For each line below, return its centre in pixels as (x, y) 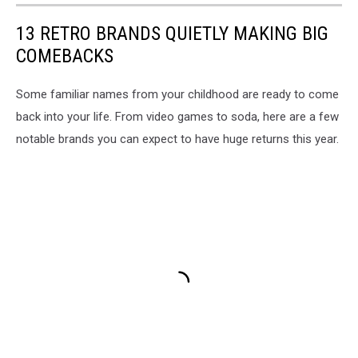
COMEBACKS (65, 56)
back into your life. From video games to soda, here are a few (177, 117)
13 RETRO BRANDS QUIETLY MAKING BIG (172, 34)
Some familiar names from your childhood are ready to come (177, 95)
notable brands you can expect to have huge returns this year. (177, 139)
